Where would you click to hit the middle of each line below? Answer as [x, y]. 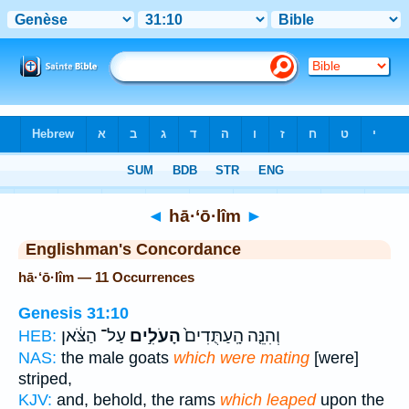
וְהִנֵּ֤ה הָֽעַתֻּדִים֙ [231, 336]
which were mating [241, 357]
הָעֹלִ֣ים [153, 336]
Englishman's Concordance [133, 249]
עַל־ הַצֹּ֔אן [94, 336]
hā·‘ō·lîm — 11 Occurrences [106, 277]
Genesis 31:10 [73, 313]
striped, [45, 378]
